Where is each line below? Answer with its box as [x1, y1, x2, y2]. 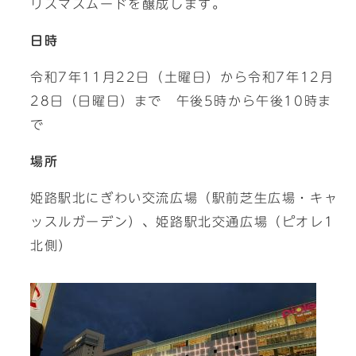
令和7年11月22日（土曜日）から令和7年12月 [30, 71, 335, 83]
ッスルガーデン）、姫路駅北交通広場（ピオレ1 [30, 215, 335, 228]
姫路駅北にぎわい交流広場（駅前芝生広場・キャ [30, 192, 339, 204]
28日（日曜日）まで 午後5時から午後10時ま [30, 95, 332, 107]
